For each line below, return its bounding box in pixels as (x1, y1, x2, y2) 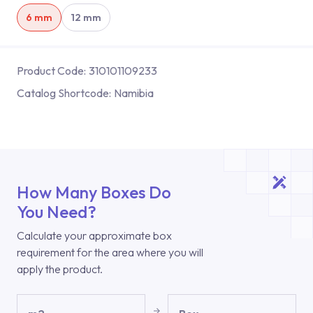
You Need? (17, 201, 96, 222)
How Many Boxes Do (17, 182, 171, 203)
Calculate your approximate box (17, 228, 172, 242)
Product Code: (17, 64, 86, 78)
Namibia (114, 86, 154, 100)
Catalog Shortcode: (17, 86, 111, 100)
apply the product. (17, 262, 103, 276)
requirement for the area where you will (17, 245, 203, 259)
